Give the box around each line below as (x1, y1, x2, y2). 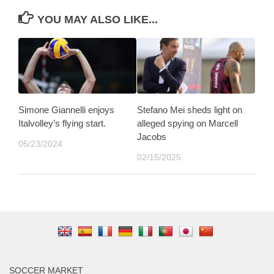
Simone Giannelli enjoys (18, 105, 114, 116)
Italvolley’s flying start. (18, 118, 106, 129)
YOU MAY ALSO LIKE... (37, 13, 158, 26)
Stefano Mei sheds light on (137, 105, 242, 116)
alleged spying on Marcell (137, 118, 238, 129)
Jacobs (137, 131, 166, 143)
